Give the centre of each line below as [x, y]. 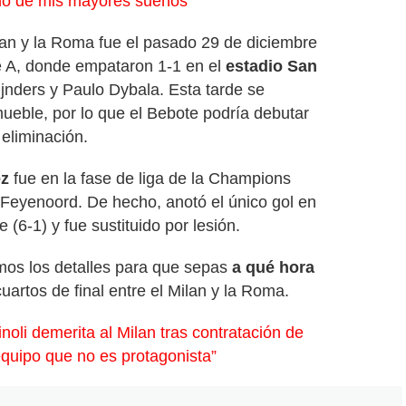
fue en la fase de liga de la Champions [150, 179]
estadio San [271, 66]
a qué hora [273, 267]
